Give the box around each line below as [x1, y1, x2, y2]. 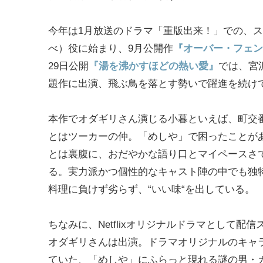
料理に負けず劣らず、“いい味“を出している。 [48, 183, 255, 195]
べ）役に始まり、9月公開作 [48, 42, 173, 54]
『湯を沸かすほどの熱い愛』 [89, 60, 218, 72]
